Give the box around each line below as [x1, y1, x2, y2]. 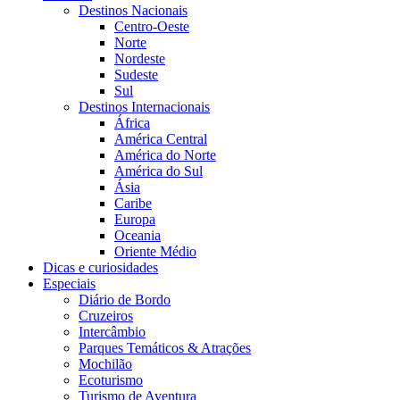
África [114, 114, 150, 130]
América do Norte [114, 146, 216, 162]
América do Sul [114, 162, 203, 179]
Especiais [43, 275, 96, 291]
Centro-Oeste [114, 18, 189, 34]
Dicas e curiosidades [43, 259, 158, 275]
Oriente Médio [114, 243, 196, 259]
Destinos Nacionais [79, 2, 187, 18]
